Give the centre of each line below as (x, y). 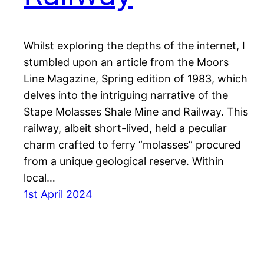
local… (39, 177)
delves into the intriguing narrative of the (126, 95)
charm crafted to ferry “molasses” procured (132, 144)
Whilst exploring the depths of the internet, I (134, 45)
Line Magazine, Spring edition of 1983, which (136, 78)
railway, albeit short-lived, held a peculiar (125, 128)
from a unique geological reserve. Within (124, 161)
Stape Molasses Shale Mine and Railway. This (136, 111)
